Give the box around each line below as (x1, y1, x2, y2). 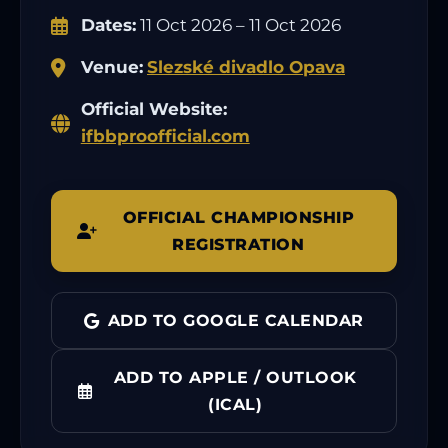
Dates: (81, 15, 136, 36)
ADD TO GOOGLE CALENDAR (107, 311, 364, 331)
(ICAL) (208, 395, 263, 415)
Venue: (81, 57, 143, 78)
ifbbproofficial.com (80, 126, 250, 147)
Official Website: (80, 99, 227, 120)
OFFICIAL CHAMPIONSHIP (122, 208, 354, 228)
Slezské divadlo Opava (147, 57, 345, 78)
